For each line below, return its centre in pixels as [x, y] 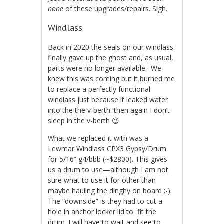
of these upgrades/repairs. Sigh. [116, 9]
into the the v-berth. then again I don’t [109, 110]
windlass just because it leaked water [108, 100]
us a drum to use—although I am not [108, 170]
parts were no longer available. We [105, 68]
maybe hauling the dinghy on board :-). [110, 191]
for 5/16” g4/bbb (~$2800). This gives [108, 159]
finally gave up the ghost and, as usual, [111, 58]
